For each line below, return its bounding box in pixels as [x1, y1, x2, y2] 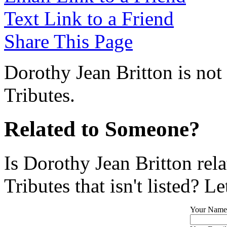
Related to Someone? [4, 117, 200, 141]
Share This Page [4, 30, 133, 52]
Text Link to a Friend [4, 8, 174, 29]
